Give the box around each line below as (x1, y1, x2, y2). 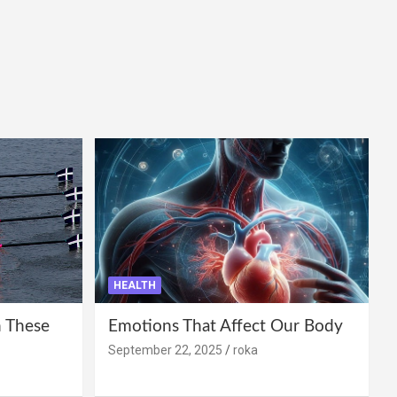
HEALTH (113, 279, 156, 292)
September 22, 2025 (107, 343, 222, 358)
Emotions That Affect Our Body (107, 318, 343, 336)
